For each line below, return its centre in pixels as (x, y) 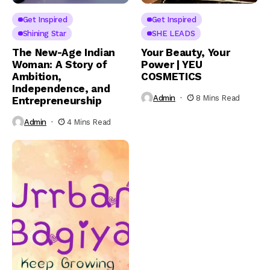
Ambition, (37, 77)
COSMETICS (171, 77)
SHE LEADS (173, 34)
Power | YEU (172, 65)
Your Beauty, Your (186, 53)
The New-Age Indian (64, 53)
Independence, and (61, 89)
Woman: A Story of (60, 65)
